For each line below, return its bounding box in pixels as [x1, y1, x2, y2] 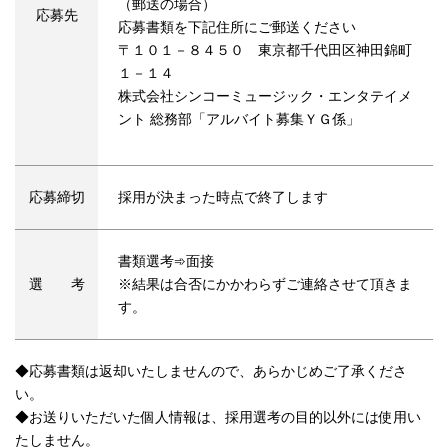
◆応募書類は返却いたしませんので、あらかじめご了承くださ [15, 364, 407, 380]
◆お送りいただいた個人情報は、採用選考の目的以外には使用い [15, 410, 421, 426]
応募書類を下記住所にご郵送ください [118, 20, 356, 36]
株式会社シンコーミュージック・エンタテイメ [118, 89, 412, 105]
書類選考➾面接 [118, 254, 214, 270]
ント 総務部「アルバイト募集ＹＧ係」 [118, 112, 360, 128]
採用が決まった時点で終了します [118, 190, 328, 206]
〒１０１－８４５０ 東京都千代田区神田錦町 [118, 43, 412, 59]
